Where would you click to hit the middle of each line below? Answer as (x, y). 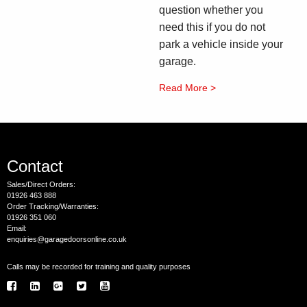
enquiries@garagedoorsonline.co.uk (67, 240)
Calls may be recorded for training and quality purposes (99, 267)
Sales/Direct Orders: (41, 185)
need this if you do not (212, 27)
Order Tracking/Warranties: (53, 207)
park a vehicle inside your (221, 45)
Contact (35, 167)
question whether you (211, 10)
